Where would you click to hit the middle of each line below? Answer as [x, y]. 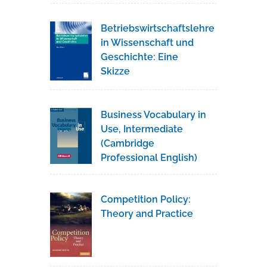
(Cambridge [128, 143]
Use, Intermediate [142, 129]
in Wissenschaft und [147, 43]
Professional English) [149, 157]
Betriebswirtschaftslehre [158, 29]
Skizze [115, 72]
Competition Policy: [146, 199]
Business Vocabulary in [153, 114]
